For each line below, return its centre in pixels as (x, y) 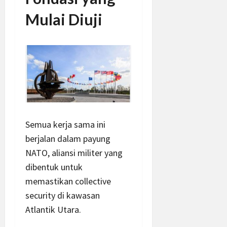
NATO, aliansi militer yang (74, 153)
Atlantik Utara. (53, 210)
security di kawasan (63, 196)
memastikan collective (68, 181)
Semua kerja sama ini (65, 125)
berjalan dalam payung (68, 139)
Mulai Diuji (64, 20)
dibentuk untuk (54, 167)
